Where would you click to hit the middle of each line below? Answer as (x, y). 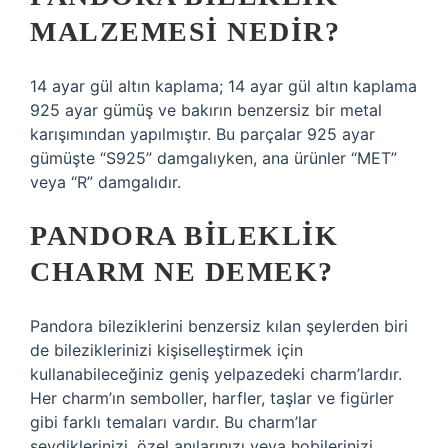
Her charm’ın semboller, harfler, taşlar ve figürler (212, 398)
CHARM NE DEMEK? (182, 271)
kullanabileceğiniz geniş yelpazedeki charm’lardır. (216, 374)
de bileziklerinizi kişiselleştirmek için (166, 350)
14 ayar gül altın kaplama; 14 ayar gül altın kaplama (223, 86)
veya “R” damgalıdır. (105, 182)
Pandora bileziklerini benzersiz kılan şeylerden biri (219, 326)
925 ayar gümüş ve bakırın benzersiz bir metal (206, 110)
